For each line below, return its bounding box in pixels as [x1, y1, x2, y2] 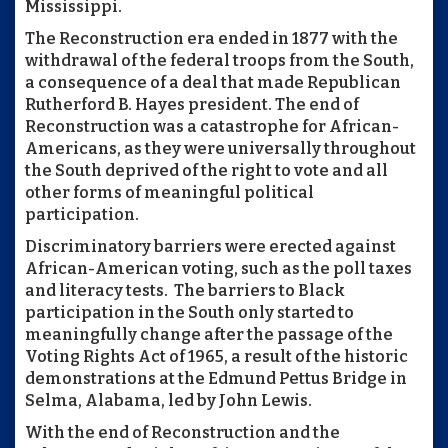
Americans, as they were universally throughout [25, 138, 416, 158]
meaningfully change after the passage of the [25, 324, 393, 344]
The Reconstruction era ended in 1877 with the [25, 28, 398, 48]
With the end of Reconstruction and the [25, 422, 340, 442]
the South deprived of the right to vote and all [25, 160, 388, 180]
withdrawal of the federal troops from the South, [25, 50, 414, 70]
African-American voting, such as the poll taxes [25, 258, 412, 278]
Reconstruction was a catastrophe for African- [25, 116, 399, 136]
